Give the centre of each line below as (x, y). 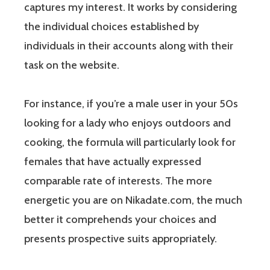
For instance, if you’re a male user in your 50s (131, 103)
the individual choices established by (111, 26)
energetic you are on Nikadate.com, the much (133, 200)
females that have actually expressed (113, 161)
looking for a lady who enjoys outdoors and (127, 123)
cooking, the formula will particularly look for (130, 142)
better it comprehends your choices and (120, 219)
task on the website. (72, 65)
